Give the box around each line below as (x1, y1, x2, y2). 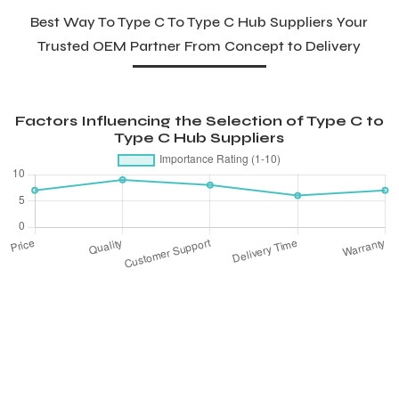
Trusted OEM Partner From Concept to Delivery (37, 37, 362, 55)
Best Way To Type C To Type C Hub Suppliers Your (30, 13, 369, 31)
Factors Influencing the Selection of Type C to (14, 112, 384, 130)
